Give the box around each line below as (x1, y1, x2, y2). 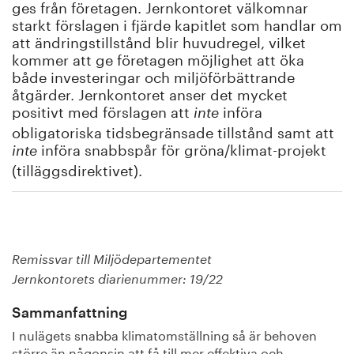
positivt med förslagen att (12, 99, 194, 121)
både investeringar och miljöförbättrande (12, 64, 295, 86)
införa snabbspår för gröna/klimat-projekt (37, 137, 326, 159)
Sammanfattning (12, 306, 127, 320)
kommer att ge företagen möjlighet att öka (12, 47, 304, 69)
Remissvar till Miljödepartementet (12, 254, 212, 266)
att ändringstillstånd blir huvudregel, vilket (12, 29, 306, 51)
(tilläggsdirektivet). (12, 157, 142, 179)
